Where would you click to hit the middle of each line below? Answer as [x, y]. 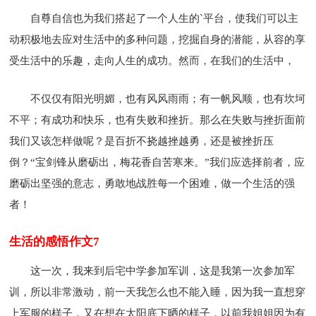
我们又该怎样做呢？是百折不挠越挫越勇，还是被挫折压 [142, 141]
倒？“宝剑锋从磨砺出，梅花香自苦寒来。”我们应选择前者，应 [157, 162]
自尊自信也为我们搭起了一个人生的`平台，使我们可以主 [165, 18]
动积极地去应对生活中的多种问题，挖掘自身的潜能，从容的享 [158, 39]
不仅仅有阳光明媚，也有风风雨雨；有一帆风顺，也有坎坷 [168, 98]
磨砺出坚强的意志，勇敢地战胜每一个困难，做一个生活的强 [152, 183]
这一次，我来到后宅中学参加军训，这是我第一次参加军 [163, 271]
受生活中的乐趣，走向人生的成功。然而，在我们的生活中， [152, 60]
